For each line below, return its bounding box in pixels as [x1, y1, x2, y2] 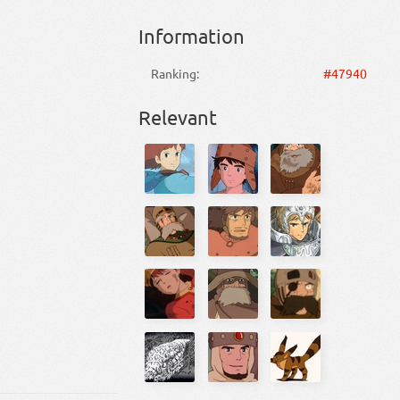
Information [137, 24, 245, 48]
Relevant [137, 104, 217, 129]
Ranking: [151, 64, 200, 81]
